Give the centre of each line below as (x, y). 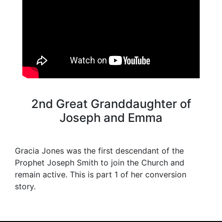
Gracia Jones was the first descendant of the (99, 150)
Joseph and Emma (111, 117)
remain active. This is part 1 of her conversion (101, 174)
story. (25, 186)
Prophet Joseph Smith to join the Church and (100, 162)
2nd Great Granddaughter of (111, 104)
